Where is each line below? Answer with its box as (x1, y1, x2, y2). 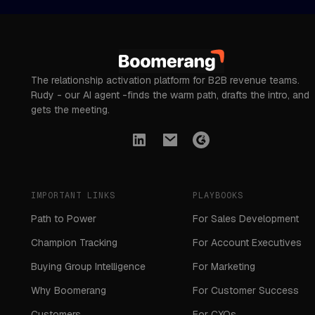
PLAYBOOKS (193, 190, 243, 202)
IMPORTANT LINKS (31, 190, 116, 202)
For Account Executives (193, 236, 302, 250)
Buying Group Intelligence (31, 260, 146, 274)
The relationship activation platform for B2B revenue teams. (31, 74, 300, 87)
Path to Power (31, 212, 97, 226)
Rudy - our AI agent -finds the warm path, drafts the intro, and (31, 89, 310, 102)
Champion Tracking (31, 236, 118, 250)
